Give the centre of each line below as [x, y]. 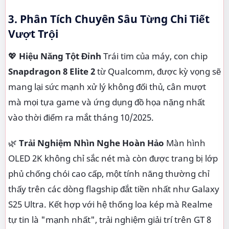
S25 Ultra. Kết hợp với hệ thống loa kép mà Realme [110, 204]
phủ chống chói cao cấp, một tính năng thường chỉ [109, 173]
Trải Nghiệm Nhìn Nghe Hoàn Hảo [91, 143]
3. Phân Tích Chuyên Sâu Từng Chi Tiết [109, 19]
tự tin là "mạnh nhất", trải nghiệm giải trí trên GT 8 [110, 219]
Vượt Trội [33, 33]
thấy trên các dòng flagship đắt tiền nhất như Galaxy [114, 189]
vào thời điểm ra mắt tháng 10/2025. [81, 117]
